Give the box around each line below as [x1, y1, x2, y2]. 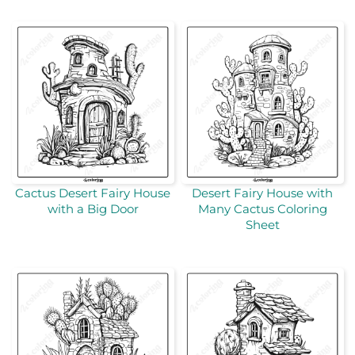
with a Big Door [47, 201, 139, 217]
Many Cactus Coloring [197, 201, 327, 217]
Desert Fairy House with [192, 185, 333, 201]
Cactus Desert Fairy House [15, 185, 170, 201]
